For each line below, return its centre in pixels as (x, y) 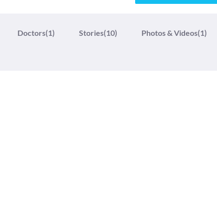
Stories (91, 33)
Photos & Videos (170, 33)
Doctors (31, 33)
